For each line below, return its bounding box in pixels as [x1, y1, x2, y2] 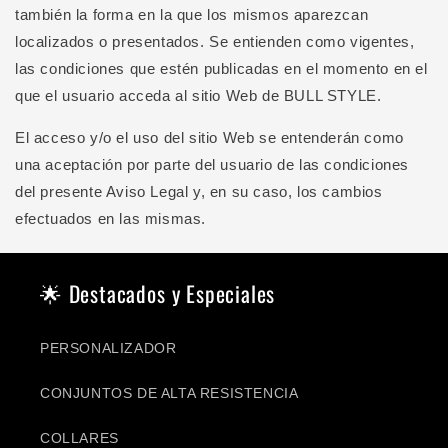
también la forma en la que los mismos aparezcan [15, 6, 369, 23]
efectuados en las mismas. [15, 210, 207, 227]
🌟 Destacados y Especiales [40, 277, 276, 309]
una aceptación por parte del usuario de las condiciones [15, 156, 410, 173]
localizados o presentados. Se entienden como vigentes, [15, 33, 415, 50]
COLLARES [40, 430, 119, 446]
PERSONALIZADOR [40, 340, 177, 356]
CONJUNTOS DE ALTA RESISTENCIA [40, 385, 299, 401]
